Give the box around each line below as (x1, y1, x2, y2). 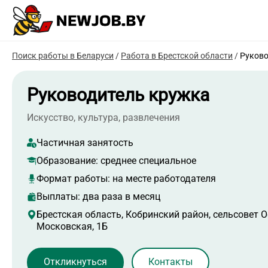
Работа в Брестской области (121, 51, 233, 61)
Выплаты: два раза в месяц (36, 191, 160, 203)
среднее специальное (100, 155, 196, 167)
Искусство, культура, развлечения (27, 112, 180, 124)
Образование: (36, 155, 100, 167)
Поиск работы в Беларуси (12, 51, 114, 61)
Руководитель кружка (27, 84, 209, 106)
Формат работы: (36, 173, 112, 185)
